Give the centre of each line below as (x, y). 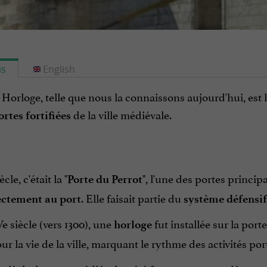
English (59, 69)
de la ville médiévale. (121, 114)
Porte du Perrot (105, 179)
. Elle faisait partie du (132, 198)
